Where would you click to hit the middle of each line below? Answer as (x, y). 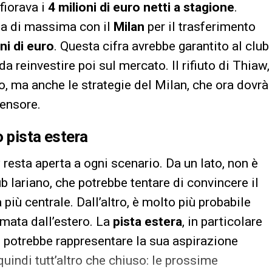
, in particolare (222, 221)
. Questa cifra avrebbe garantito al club (161, 46)
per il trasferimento (200, 26)
